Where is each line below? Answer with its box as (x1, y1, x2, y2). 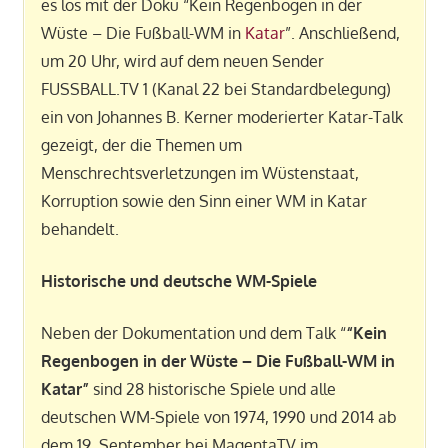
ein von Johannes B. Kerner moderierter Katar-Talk (40, 106, 403, 127)
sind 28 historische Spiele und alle (92, 378, 336, 399)
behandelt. (40, 218, 119, 239)
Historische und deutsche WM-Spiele (40, 270, 317, 291)
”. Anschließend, (284, 22, 400, 43)
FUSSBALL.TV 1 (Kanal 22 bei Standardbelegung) (40, 78, 391, 99)
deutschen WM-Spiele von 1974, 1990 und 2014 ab (40, 406, 397, 427)
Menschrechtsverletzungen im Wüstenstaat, (40, 162, 359, 183)
